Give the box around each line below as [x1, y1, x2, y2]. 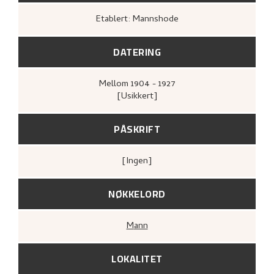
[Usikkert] [117, 89, 157, 104]
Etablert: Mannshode [100, 12, 179, 27]
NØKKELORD [108, 184, 166, 203]
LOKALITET [111, 249, 163, 268]
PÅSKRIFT [114, 119, 160, 138]
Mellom [106, 76, 128, 92]
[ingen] [128, 154, 152, 169]
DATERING [113, 42, 161, 61]
